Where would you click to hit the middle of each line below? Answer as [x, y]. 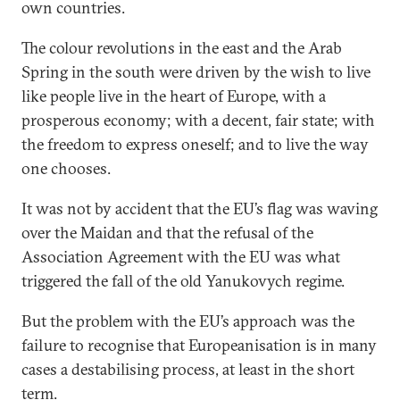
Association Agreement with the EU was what [181, 257]
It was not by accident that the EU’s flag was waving [200, 208]
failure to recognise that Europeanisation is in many [199, 345]
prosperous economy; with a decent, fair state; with [198, 120]
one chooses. [66, 168]
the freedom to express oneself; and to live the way [195, 144]
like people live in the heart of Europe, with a [174, 96]
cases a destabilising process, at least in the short [188, 369]
